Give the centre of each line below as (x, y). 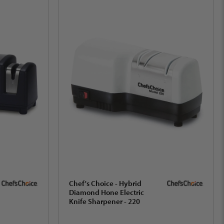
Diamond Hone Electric (106, 192)
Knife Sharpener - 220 (104, 201)
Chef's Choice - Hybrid (105, 183)
